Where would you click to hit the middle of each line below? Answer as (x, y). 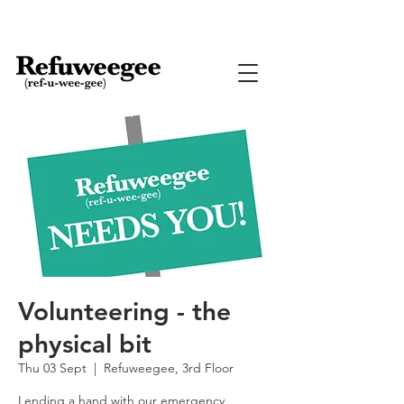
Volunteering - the (124, 311)
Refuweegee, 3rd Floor (169, 368)
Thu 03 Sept (52, 368)
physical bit (85, 344)
